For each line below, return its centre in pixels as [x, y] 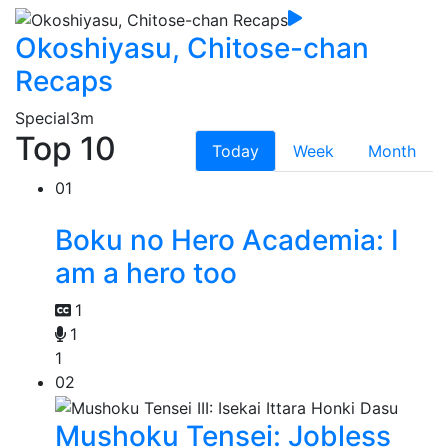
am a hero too [146, 272]
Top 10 [65, 148]
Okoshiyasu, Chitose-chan [192, 47]
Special [42, 117]
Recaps [64, 80]
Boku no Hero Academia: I [227, 239]
